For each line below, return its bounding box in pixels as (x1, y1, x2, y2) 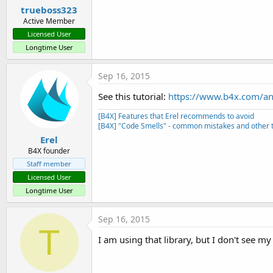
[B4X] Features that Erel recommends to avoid (98, 111, 254, 122)
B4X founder (28, 145, 70, 156)
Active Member (23, 16, 75, 27)
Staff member (27, 158, 71, 168)
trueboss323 (21, 4, 77, 16)
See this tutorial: (98, 90, 168, 103)
